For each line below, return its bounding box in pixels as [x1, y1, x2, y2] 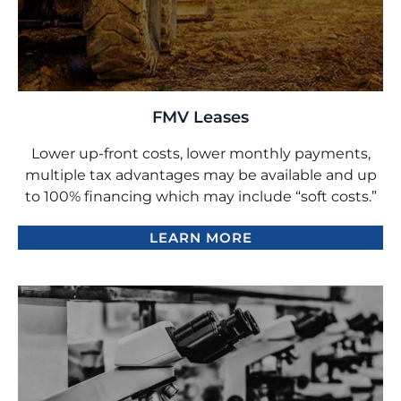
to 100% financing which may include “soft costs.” [24, 187, 377, 205]
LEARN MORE [149, 228, 252, 246]
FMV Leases [152, 107, 249, 127]
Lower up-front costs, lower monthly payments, [30, 144, 371, 162]
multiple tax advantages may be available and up [24, 166, 377, 183]
